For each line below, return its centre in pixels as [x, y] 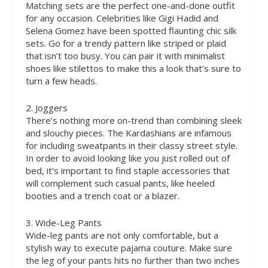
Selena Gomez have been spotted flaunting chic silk [131, 30]
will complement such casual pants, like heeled [120, 183]
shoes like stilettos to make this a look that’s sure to [133, 68]
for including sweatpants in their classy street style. [131, 145]
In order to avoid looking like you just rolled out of [127, 158]
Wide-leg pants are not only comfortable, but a [122, 235]
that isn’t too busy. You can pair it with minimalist [125, 55]
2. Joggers [46, 107]
